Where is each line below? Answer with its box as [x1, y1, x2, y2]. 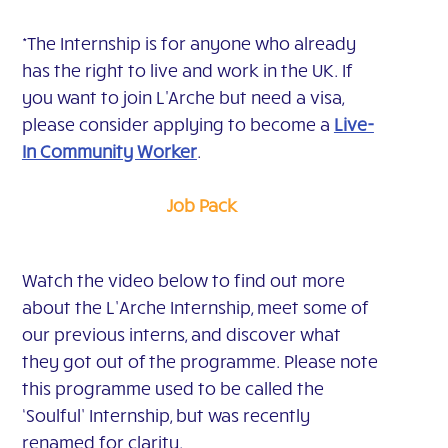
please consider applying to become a [21, 112, 334, 135]
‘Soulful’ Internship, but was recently [21, 403, 310, 426]
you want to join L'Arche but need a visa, [21, 85, 344, 108]
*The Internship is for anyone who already [21, 31, 356, 54]
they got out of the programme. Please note [21, 349, 378, 372]
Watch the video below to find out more [21, 268, 345, 291]
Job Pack [166, 193, 238, 216]
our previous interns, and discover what [21, 322, 341, 345]
